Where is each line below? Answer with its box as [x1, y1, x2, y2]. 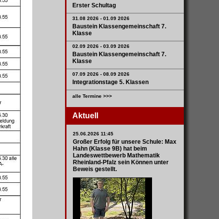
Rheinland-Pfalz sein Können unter [73, 159, 169, 166]
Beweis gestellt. [73, 166, 117, 173]
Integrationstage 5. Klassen [72, 79, 149, 86]
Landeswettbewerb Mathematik [73, 152, 160, 159]
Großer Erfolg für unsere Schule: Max [73, 138, 176, 145]
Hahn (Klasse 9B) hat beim [73, 145, 147, 152]
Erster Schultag [72, 2, 116, 9]
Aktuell [72, 111, 98, 120]
